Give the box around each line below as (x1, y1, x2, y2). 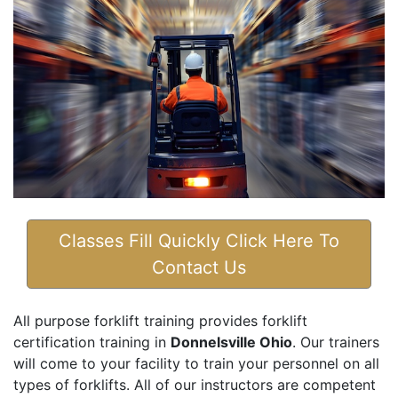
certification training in (13, 333, 171, 352)
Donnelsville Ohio (171, 333, 292, 352)
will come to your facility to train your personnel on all (13, 354, 379, 373)
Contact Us (152, 257, 246, 279)
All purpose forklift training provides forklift (13, 312, 307, 330)
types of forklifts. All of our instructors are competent (13, 376, 376, 394)
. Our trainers (292, 333, 379, 352)
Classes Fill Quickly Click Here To (59, 230, 339, 252)
